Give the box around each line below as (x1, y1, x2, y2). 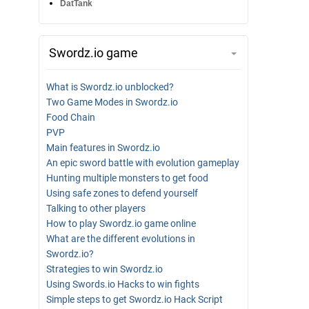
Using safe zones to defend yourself (46, 188, 198, 199)
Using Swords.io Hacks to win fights (46, 279, 199, 290)
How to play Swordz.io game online (46, 218, 196, 229)
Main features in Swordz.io (46, 142, 160, 153)
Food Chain (46, 112, 95, 123)
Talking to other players (46, 203, 146, 214)
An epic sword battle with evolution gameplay (46, 157, 239, 168)
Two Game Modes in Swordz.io (46, 97, 178, 108)
